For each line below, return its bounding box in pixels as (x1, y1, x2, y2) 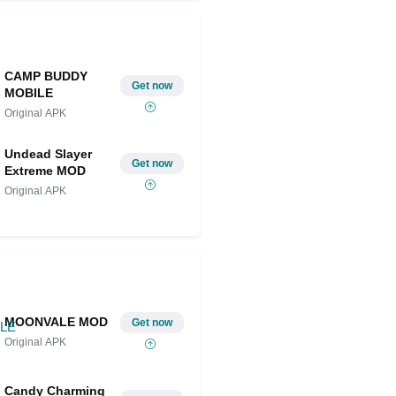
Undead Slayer (4, 147, 93, 162)
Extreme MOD (4, 164, 87, 179)
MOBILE (4, 86, 54, 101)
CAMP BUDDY (4, 69, 88, 84)
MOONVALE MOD (4, 314, 109, 329)
